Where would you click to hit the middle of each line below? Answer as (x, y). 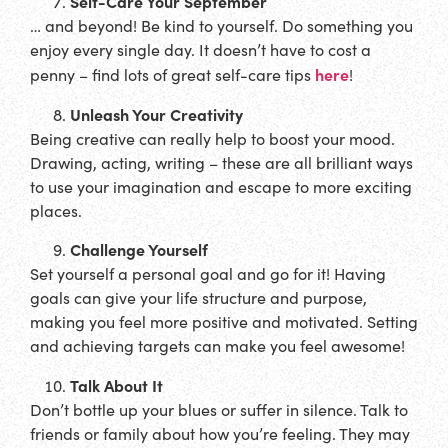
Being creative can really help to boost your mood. (212, 138)
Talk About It (116, 384)
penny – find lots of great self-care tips (172, 75)
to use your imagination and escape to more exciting (221, 186)
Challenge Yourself (139, 249)
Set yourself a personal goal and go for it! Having (208, 274)
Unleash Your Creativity (156, 113)
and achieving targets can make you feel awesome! (217, 346)
